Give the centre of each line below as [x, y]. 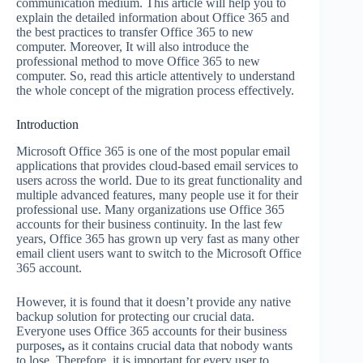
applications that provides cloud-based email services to [157, 165]
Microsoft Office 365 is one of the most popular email [153, 151]
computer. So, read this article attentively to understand [156, 76]
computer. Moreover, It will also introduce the [132, 47]
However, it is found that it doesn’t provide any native [154, 301]
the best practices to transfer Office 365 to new [135, 32]
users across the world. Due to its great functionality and [159, 180]
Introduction [47, 125]
